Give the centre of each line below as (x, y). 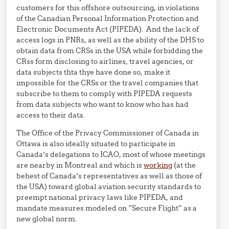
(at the (184, 165)
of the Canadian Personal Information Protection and (108, 18)
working (158, 165)
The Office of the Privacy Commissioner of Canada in (108, 133)
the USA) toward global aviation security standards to (109, 187)
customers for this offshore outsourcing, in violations (108, 8)
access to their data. (51, 115)
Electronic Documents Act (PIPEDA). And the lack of (108, 29)
